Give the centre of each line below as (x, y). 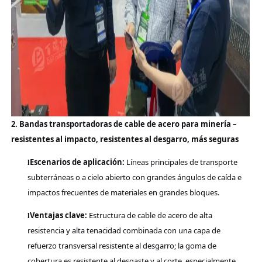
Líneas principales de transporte (181, 162)
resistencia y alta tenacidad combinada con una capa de (124, 230)
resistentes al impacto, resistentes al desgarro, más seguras (125, 139)
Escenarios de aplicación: (77, 162)
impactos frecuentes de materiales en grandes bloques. (123, 192)
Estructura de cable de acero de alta (149, 215)
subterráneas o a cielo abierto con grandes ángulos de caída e (134, 177)
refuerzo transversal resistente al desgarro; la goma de (122, 245)
